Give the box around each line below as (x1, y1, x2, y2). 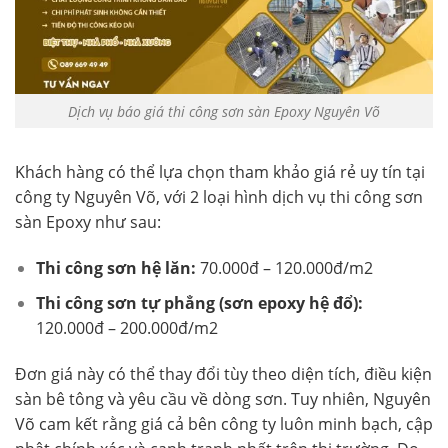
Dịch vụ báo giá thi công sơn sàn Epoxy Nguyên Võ (68, 101, 380, 121)
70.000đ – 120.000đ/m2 (195, 257, 377, 280)
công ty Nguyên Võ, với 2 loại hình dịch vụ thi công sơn (15, 186, 423, 209)
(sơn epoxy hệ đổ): (218, 291, 363, 314)
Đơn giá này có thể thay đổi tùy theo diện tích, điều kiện (15, 362, 432, 385)
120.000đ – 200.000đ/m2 (35, 316, 218, 339)
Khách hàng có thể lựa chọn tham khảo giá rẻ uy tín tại (15, 161, 425, 184)
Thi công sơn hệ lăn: (35, 257, 196, 280)
